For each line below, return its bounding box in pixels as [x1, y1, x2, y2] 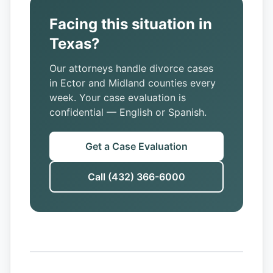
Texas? [49, 35, 100, 52]
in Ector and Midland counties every [49, 77, 216, 89]
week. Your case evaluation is [49, 91, 186, 104]
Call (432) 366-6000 [88, 171, 185, 183]
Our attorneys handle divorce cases [49, 62, 213, 74]
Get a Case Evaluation [85, 140, 188, 152]
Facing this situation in [49, 15, 212, 33]
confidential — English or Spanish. [49, 106, 207, 118]
